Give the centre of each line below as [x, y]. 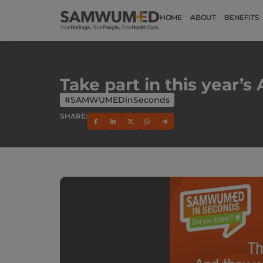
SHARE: [74, 116]
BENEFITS [242, 17]
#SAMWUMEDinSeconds [117, 100]
